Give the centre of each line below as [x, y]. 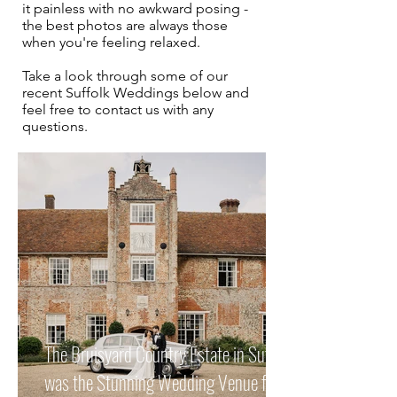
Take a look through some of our [125, 76]
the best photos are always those [125, 25]
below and [214, 93]
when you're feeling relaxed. [113, 42]
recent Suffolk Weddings [101, 93]
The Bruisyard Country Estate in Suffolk [168, 354]
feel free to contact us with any [118, 109]
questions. [57, 126]
